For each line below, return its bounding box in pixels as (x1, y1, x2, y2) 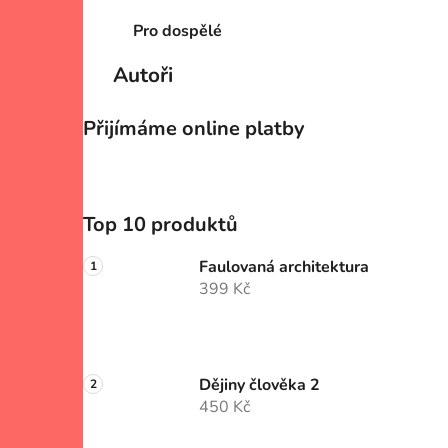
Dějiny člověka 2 (199, 374, 320, 397)
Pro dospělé (133, 20, 222, 43)
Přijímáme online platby (83, 115, 305, 143)
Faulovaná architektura (199, 256, 369, 279)
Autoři (113, 61, 173, 90)
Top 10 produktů (83, 211, 238, 239)
